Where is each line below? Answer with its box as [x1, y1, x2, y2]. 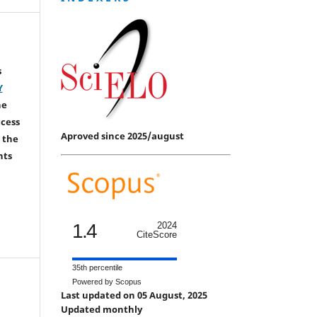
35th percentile [72, 263, 122, 272]
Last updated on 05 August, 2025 [61, 288, 209, 301]
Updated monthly [61, 302, 142, 316]
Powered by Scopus [72, 277, 142, 286]
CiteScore [137, 229, 177, 240]
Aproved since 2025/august [61, 129, 184, 142]
